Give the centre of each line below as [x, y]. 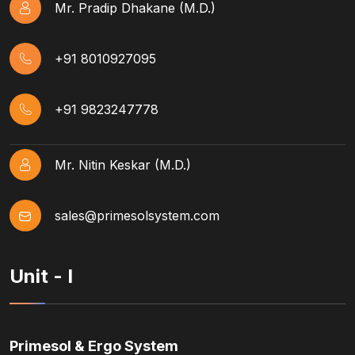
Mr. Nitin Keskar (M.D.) [123, 165]
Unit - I [41, 277]
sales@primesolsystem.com [137, 216]
